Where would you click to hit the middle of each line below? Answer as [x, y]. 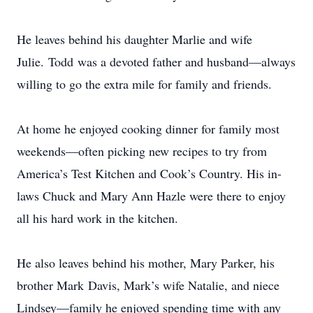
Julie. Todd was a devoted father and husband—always [156, 61]
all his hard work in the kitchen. [97, 218]
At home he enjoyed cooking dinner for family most [148, 129]
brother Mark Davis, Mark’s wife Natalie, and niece [148, 285]
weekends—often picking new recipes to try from [142, 151]
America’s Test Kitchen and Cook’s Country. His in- [149, 173]
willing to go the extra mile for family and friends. [144, 84]
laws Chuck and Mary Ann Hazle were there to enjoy [151, 196]
